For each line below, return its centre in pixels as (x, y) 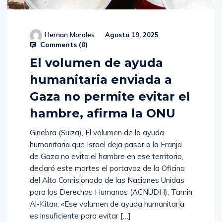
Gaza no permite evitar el (110, 97)
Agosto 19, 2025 (131, 35)
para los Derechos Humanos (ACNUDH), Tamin (111, 192)
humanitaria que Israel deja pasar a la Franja (106, 145)
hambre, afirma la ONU (103, 113)
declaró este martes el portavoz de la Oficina (107, 168)
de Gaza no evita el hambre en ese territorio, (107, 157)
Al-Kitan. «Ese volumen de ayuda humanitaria (107, 204)
